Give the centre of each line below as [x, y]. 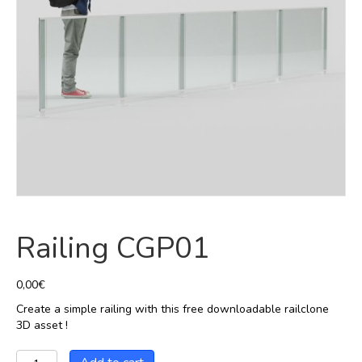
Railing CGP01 [113, 248]
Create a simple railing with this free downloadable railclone [173, 309]
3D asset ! [42, 325]
